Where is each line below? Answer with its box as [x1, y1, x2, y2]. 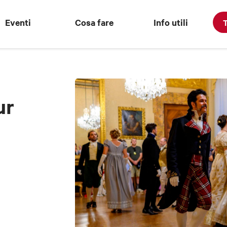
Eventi [5, 16, 31, 28]
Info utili [154, 16, 188, 28]
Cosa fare [75, 16, 114, 28]
